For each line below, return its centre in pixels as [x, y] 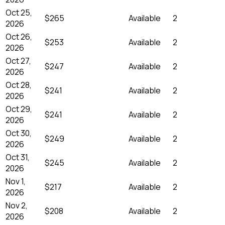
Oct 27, [18, 61]
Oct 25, [19, 12]
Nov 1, [16, 181]
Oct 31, [18, 157]
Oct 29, [19, 109]
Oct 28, [19, 85]
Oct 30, [19, 133]
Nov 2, [17, 205]
